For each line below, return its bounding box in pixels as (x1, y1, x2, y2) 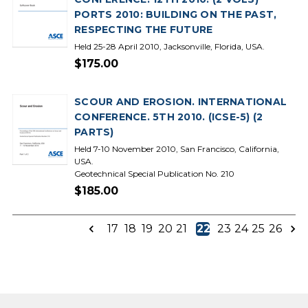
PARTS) (74, 126, 114, 138)
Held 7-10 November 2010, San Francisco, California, (74, 144, 279, 154)
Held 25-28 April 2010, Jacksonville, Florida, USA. (74, 41, 265, 52)
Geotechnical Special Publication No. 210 (74, 168, 234, 179)
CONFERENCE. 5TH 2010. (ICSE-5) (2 (74, 111, 263, 123)
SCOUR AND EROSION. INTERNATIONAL (74, 96, 287, 108)
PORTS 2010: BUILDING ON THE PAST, (74, 8, 277, 21)
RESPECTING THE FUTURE (74, 23, 213, 36)
